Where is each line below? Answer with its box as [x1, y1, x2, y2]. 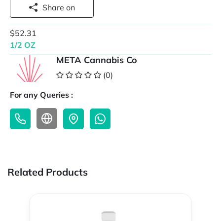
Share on [66, 2, 75, 12]
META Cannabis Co [56, 54, 137, 66]
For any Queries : [10, 90, 73, 100]
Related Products [7, 166, 88, 179]
